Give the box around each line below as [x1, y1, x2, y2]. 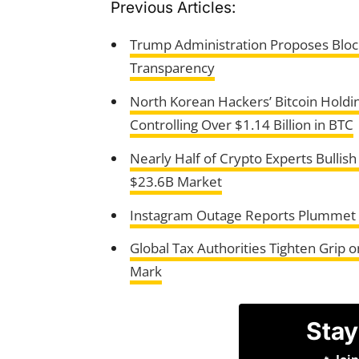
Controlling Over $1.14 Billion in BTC [129, 115, 353, 135]
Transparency [129, 58, 215, 78]
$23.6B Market [129, 171, 222, 191]
